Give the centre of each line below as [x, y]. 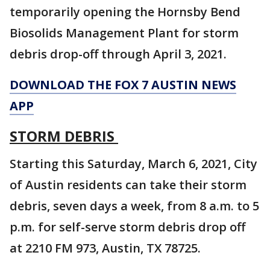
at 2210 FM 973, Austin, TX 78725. [105, 248]
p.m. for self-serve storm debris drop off [127, 227]
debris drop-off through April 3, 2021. [120, 54]
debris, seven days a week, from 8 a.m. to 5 [134, 206]
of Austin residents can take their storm [128, 185]
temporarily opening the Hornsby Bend [125, 12]
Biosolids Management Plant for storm [124, 33]
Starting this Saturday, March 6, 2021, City [133, 164]
